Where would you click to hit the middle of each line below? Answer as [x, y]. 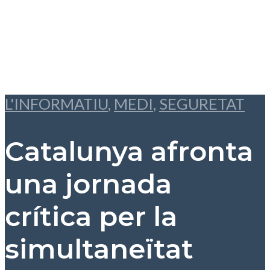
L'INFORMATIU [56, 103]
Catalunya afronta [129, 152]
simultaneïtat [99, 249]
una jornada [88, 184]
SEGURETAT [202, 103]
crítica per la [91, 217]
